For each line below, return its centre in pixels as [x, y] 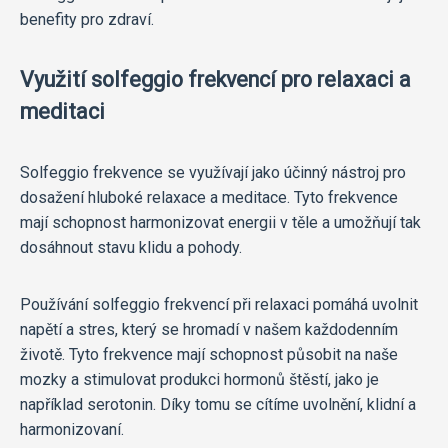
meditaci [62, 112]
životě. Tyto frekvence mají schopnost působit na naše [209, 355]
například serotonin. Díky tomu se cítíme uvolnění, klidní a [218, 405]
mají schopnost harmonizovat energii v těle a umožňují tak [220, 223]
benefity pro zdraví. [87, 20]
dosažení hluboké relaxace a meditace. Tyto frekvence [209, 198]
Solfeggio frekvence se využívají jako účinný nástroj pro [213, 173]
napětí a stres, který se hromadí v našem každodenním [209, 330]
